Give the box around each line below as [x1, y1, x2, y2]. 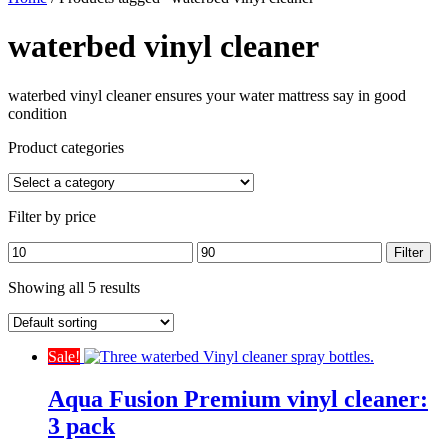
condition [8, 104, 67, 122]
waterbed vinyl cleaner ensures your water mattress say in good [8, 86, 406, 104]
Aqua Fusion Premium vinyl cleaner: [48, 385, 428, 412]
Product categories [8, 138, 124, 156]
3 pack [48, 412, 115, 439]
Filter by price [8, 207, 96, 225]
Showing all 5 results [8, 278, 140, 296]
